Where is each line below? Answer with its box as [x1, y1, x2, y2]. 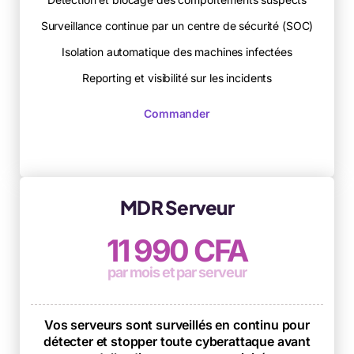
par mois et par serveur [107, 263, 247, 281]
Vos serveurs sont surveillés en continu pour [44, 316, 310, 333]
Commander [144, 106, 210, 120]
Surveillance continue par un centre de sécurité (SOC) [40, 18, 314, 32]
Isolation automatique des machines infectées [62, 44, 292, 58]
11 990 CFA [106, 232, 248, 269]
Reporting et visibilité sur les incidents [81, 70, 273, 85]
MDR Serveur [119, 194, 235, 219]
